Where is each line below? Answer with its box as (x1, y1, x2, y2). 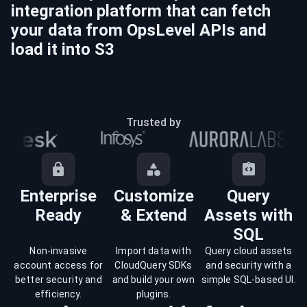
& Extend (120, 206, 187, 225)
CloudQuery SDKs (114, 260, 193, 271)
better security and (14, 274, 102, 285)
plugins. (136, 288, 171, 299)
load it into (11, 40, 90, 59)
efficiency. (35, 288, 82, 299)
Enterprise (20, 186, 97, 206)
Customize (113, 186, 194, 206)
